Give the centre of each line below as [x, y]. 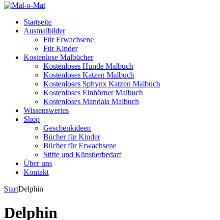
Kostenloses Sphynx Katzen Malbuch [102, 84]
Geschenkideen [67, 128]
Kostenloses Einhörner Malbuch [93, 93]
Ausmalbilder [44, 31]
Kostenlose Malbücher [58, 57]
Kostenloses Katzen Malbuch [89, 75]
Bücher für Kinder [72, 137]
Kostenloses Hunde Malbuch [88, 66]
